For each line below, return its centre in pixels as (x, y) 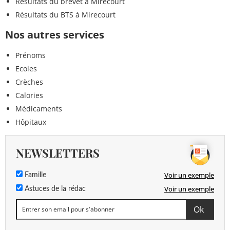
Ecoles (26, 68)
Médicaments (39, 108)
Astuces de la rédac (54, 189)
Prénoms (31, 55)
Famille (34, 175)
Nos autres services (55, 34)
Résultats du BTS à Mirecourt (65, 14)
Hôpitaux (31, 122)
